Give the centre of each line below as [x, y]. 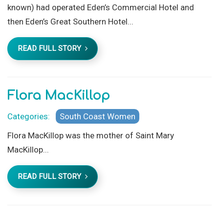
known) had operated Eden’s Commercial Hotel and [101, 7]
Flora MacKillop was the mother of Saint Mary [91, 135]
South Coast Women [98, 116]
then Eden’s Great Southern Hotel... [70, 21]
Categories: [31, 116]
